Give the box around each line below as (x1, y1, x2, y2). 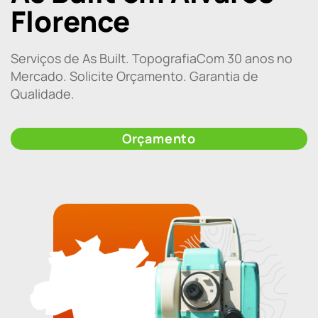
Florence (11, 1, 130, 41)
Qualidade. (11, 85, 75, 103)
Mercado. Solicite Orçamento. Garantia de (11, 67, 258, 85)
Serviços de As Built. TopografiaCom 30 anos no (11, 50, 292, 67)
